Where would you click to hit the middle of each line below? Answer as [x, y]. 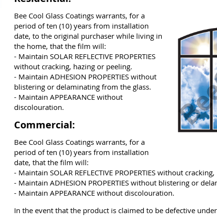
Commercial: [45, 125]
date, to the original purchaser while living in [88, 36]
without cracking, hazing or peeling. [73, 66]
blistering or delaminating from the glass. [83, 87]
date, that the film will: [51, 162]
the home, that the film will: [60, 46]
